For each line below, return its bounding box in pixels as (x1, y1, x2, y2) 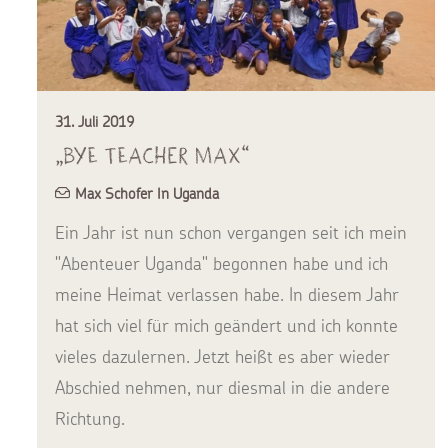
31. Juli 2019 (55, 111, 134, 131)
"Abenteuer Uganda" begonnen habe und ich (55, 251, 388, 275)
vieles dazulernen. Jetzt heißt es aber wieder (55, 344, 390, 368)
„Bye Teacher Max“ (55, 140, 249, 170)
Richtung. (55, 406, 125, 430)
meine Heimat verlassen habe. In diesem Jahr (55, 282, 399, 306)
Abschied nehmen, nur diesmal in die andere (55, 375, 390, 399)
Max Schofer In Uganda (75, 183, 219, 203)
